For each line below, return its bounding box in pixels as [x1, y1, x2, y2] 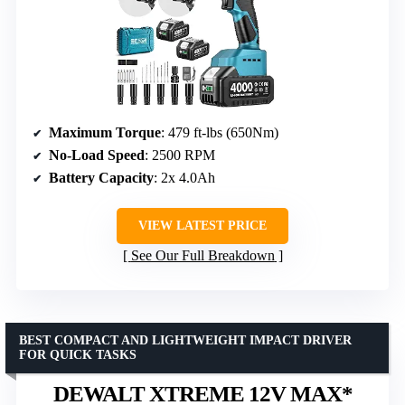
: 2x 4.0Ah [154, 169, 215, 185]
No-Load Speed [49, 146, 145, 163]
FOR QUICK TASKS [19, 347, 137, 362]
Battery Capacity [49, 169, 154, 185]
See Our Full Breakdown [130, 247, 275, 263]
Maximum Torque [49, 124, 161, 140]
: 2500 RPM [145, 146, 215, 163]
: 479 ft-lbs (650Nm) [161, 124, 278, 140]
